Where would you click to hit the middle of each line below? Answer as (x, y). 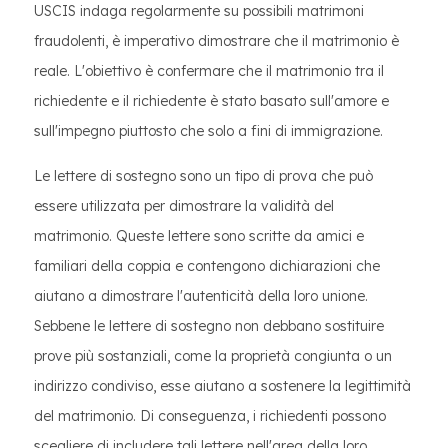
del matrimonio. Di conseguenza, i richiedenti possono (210, 416)
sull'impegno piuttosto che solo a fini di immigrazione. (208, 131)
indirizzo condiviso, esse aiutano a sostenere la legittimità (222, 386)
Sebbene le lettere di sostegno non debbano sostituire (209, 326)
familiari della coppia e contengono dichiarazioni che (207, 266)
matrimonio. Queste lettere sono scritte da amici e (199, 236)
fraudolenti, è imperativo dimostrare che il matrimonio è (216, 41)
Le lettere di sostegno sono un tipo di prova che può (203, 176)
